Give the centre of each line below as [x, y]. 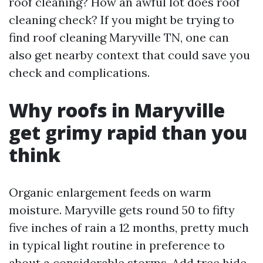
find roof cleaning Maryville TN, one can [119, 37]
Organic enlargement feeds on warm [110, 192]
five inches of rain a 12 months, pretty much [129, 227]
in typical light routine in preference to [117, 245]
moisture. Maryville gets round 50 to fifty [122, 210]
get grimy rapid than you [128, 132]
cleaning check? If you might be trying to [122, 20]
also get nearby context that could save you [129, 55]
